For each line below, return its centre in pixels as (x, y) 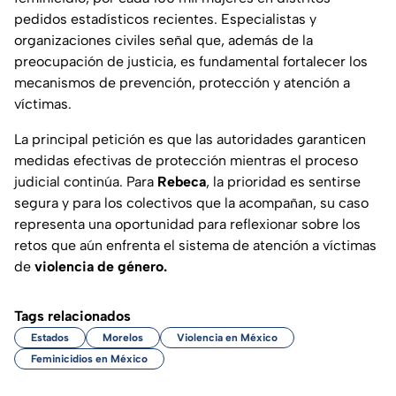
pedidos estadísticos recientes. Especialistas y (165, 19)
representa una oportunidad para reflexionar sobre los (187, 225)
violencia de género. (101, 267)
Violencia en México (227, 338)
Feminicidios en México (89, 359)
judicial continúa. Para (86, 182)
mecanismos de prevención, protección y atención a (182, 83)
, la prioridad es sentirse (283, 182)
